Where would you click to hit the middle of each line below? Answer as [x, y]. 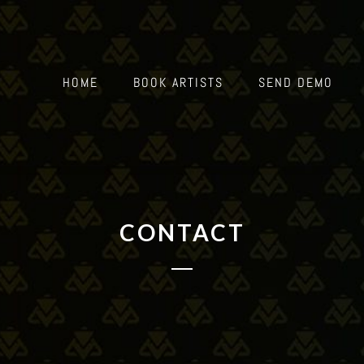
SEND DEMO [295, 82]
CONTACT [182, 232]
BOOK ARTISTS [178, 82]
